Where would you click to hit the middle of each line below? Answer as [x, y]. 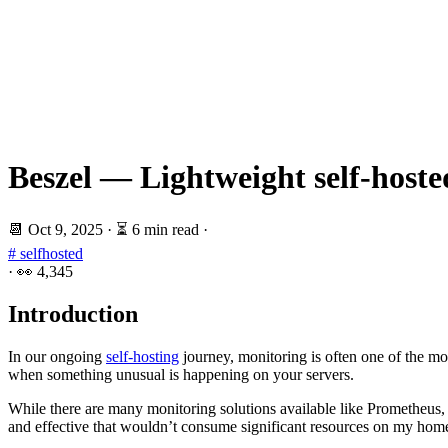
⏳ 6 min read [157, 229]
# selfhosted [45, 253]
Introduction [73, 313]
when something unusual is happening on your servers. [181, 374]
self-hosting [142, 356]
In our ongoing [57, 356]
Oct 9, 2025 [67, 229]
